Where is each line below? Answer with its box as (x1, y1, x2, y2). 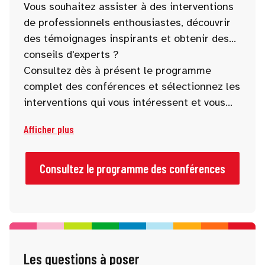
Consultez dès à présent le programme (24, 64, 211, 77)
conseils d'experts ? (24, 48, 122, 62)
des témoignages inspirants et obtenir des (24, 32, 229, 46)
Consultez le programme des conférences (40, 161, 225, 176)
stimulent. (24, 112, 72, 125)
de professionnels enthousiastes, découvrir (24, 16, 231, 30)
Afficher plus (24, 122, 74, 136)
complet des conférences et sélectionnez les (24, 80, 240, 93)
